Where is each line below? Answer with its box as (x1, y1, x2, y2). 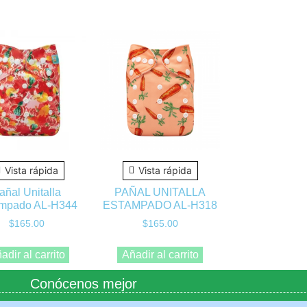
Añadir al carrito (121, 248, 199, 260)
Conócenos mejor (30, 275, 137, 291)
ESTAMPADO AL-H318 (103, 199, 218, 212)
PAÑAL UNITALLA (114, 186, 206, 199)
